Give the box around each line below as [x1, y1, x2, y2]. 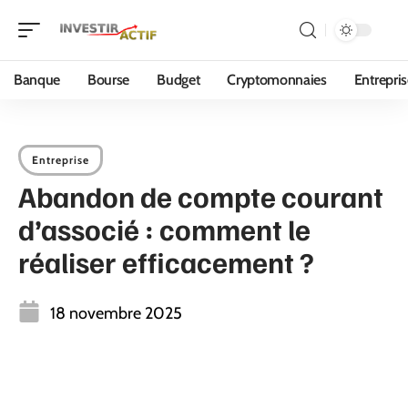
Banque [14, 71, 61, 88]
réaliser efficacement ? [18, 243, 314, 280]
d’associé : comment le [18, 210, 311, 247]
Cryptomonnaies [227, 71, 327, 88]
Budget [157, 71, 200, 88]
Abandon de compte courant [18, 178, 383, 214]
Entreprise [32, 153, 89, 167]
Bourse [87, 71, 130, 88]
